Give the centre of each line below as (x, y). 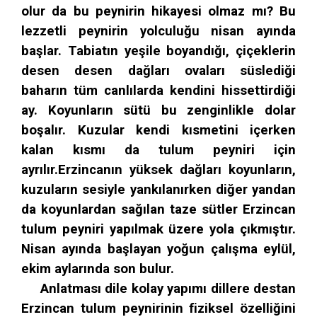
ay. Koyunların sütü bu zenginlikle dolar (158, 110)
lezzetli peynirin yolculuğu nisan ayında (158, 31)
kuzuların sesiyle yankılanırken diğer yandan (158, 189)
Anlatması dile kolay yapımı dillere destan (158, 288)
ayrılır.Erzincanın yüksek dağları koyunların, (158, 169)
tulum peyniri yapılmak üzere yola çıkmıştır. (158, 229)
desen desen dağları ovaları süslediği (158, 70)
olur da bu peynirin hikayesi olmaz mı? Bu (158, 11)
